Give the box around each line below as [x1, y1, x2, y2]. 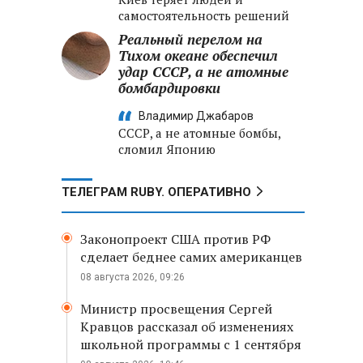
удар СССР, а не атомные [118, 62, 288, 81]
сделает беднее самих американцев [80, 248, 302, 266]
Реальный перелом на [118, 30, 263, 49]
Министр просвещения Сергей [80, 300, 272, 318]
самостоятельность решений [118, 7, 289, 23]
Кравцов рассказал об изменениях [80, 318, 293, 335]
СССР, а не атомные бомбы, [118, 125, 280, 141]
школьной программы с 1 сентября [80, 335, 301, 353]
